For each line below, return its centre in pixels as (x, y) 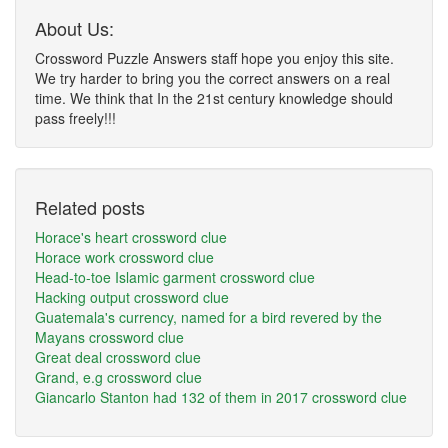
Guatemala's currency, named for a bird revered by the (208, 317)
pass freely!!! (75, 118)
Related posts (90, 207)
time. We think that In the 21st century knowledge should (214, 98)
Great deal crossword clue (118, 357)
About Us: (74, 28)
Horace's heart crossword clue (131, 237)
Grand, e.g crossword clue (118, 377)
